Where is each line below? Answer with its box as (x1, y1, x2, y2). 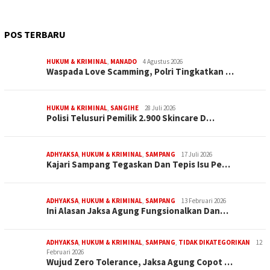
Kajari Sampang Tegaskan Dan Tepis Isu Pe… (46, 159, 230, 171)
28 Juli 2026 (145, 104, 175, 113)
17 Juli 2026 (181, 150, 212, 159)
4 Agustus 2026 (143, 57, 183, 66)
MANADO (110, 57, 137, 66)
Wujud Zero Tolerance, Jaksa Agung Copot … (46, 256, 233, 268)
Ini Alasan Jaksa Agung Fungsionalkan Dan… (46, 205, 228, 217)
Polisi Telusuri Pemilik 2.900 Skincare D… (46, 112, 215, 124)
